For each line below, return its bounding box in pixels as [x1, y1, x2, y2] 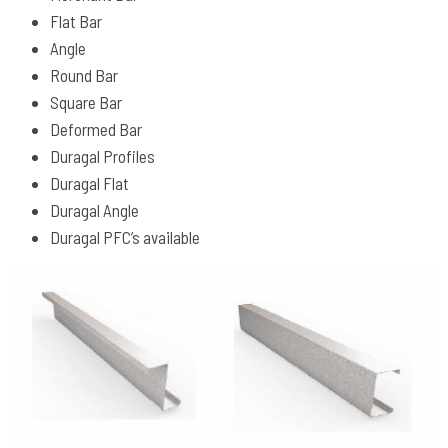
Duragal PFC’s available [50, 227, 200, 248]
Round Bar [50, 65, 118, 86]
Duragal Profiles [50, 146, 155, 167]
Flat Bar [50, 11, 102, 32]
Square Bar [50, 92, 122, 113]
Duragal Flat [50, 173, 129, 194]
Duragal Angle [50, 200, 139, 221]
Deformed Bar [50, 119, 142, 140]
